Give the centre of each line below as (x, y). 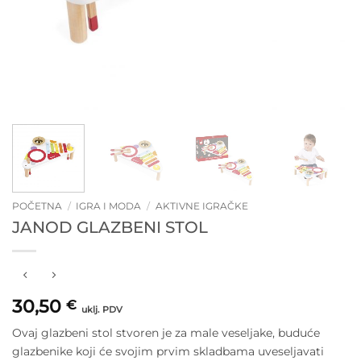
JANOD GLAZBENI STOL (110, 227)
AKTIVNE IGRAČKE (201, 206)
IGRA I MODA (109, 206)
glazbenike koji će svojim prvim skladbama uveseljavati (168, 351)
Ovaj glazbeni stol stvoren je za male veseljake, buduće (166, 332)
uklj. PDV (102, 309)
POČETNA (37, 206)
